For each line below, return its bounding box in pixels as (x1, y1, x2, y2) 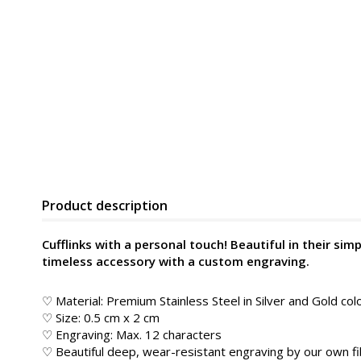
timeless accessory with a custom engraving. (42, 253, 309, 269)
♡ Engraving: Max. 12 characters (42, 326, 222, 342)
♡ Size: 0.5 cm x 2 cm (42, 309, 160, 326)
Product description (42, 197, 168, 214)
